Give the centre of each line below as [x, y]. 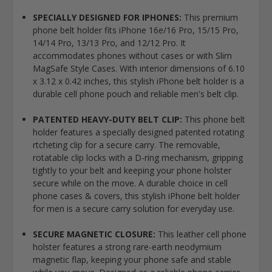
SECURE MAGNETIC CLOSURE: [94, 234]
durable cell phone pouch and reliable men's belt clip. [135, 93]
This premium [209, 17]
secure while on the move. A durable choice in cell [130, 183]
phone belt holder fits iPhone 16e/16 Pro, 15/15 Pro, [135, 30]
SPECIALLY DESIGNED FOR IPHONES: [107, 17]
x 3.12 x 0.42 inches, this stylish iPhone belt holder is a [138, 81]
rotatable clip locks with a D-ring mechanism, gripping [138, 157]
